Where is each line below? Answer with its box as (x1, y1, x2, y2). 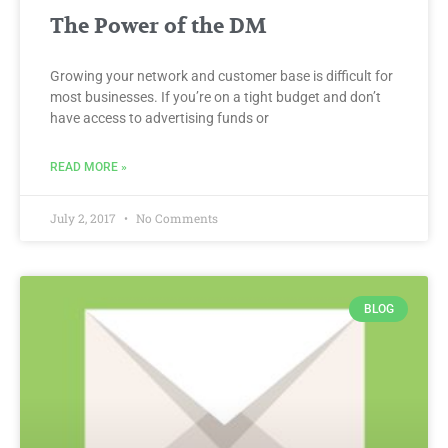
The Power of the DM (50, 12, 266, 40)
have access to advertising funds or (50, 109, 269, 126)
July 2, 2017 (50, 209, 119, 226)
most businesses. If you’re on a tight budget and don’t (50, 88, 381, 105)
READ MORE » (50, 159, 127, 174)
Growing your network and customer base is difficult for (50, 67, 393, 84)
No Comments (133, 209, 218, 226)
